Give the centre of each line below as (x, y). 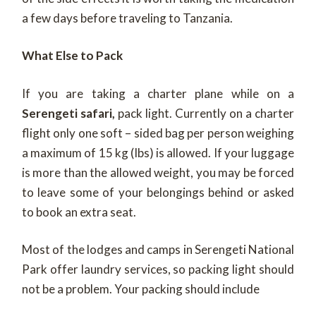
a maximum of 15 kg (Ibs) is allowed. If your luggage (158, 152)
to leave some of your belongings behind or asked (158, 192)
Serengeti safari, (68, 113)
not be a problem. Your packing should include (141, 289)
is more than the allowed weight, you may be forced (158, 172)
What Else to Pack (72, 56)
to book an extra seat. (79, 212)
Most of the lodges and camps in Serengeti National (158, 250)
